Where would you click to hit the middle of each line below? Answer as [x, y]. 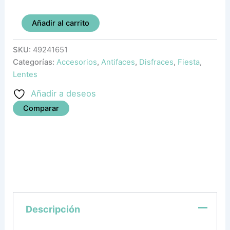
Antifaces [118, 62]
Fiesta [189, 62]
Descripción [53, 209]
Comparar [41, 108]
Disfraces [157, 62]
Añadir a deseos [64, 93]
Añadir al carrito [60, 23]
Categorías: [35, 62]
